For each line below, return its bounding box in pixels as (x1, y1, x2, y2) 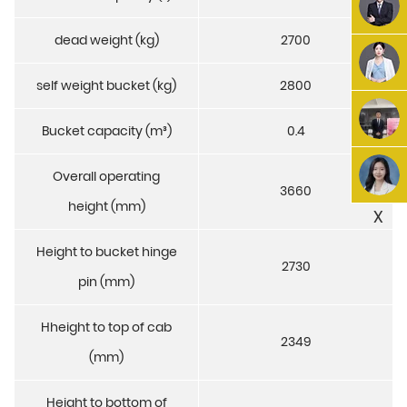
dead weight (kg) (54, 31, 159, 50)
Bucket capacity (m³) (41, 122, 172, 141)
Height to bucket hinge (35, 243, 177, 262)
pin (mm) (78, 273, 134, 292)
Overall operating (53, 167, 160, 186)
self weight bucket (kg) (36, 76, 176, 95)
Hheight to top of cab (41, 318, 172, 337)
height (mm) (67, 197, 145, 216)
